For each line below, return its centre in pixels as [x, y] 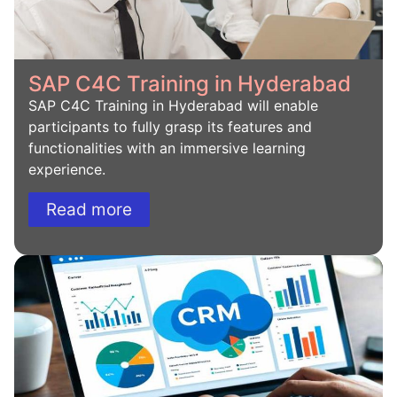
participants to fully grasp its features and [170, 126]
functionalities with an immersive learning [167, 148]
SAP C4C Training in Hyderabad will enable [173, 105]
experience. [67, 169]
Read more [89, 210]
